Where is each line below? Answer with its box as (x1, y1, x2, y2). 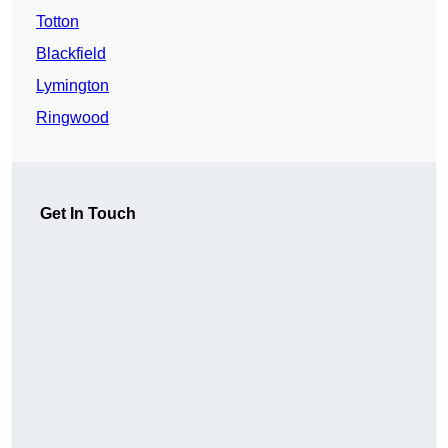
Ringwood (36, 109, 109, 127)
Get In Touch (40, 205, 136, 223)
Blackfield (36, 45, 106, 63)
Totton (36, 13, 79, 31)
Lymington (36, 77, 109, 95)
